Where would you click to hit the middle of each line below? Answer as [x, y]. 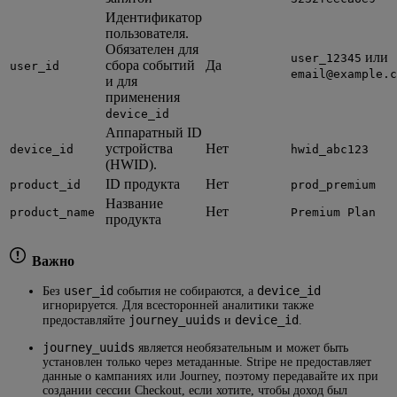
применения [143, 97]
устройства [139, 148]
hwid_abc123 [330, 149]
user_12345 [326, 58]
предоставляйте [86, 320]
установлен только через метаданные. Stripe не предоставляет [207, 362]
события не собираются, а [185, 291]
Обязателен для [152, 49]
